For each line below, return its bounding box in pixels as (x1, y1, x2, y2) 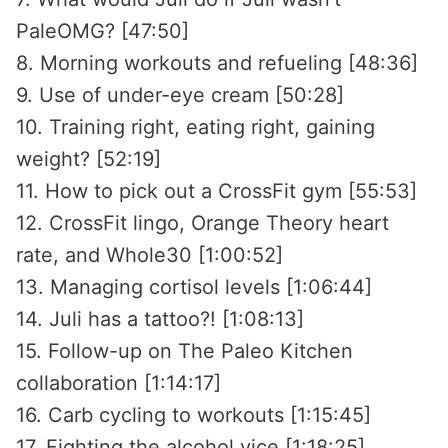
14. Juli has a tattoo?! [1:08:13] (16, 307, 304, 331)
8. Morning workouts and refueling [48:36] (16, 51, 418, 75)
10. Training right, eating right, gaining (16, 115, 375, 139)
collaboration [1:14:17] (16, 371, 221, 395)
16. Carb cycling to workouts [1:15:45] (16, 403, 371, 427)
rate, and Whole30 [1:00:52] (16, 243, 283, 267)
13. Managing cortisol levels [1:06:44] (16, 275, 372, 299)
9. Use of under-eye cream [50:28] (16, 83, 344, 107)
